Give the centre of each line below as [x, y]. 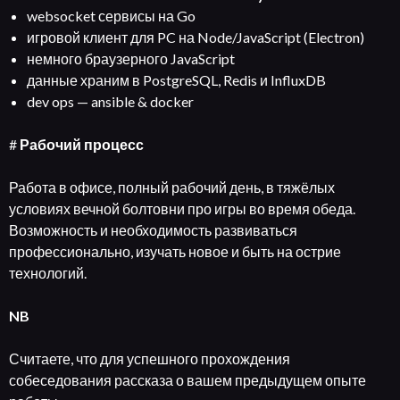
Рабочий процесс [82, 144]
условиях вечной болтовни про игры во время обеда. [182, 208]
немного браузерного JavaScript [131, 58]
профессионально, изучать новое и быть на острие [175, 251]
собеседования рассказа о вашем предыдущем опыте [187, 380]
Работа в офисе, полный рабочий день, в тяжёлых [172, 187]
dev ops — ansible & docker [110, 101]
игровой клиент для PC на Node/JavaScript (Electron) [196, 37]
